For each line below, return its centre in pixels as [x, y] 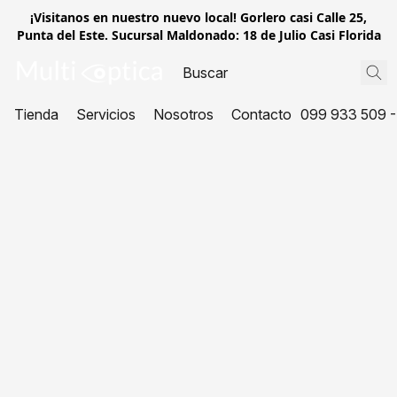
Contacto [261, 114]
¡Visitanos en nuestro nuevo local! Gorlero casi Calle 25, [198, 17]
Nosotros [183, 114]
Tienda [36, 114]
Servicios [106, 114]
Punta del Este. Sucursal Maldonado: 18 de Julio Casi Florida [198, 35]
